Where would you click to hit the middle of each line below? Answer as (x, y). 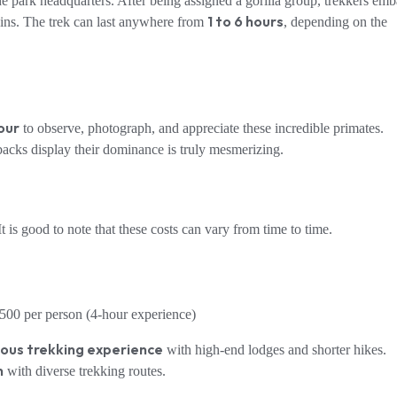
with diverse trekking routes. (85, 370)
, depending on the (335, 22)
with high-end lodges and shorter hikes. (275, 349)
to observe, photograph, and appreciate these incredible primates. (202, 128)
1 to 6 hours (245, 22)
